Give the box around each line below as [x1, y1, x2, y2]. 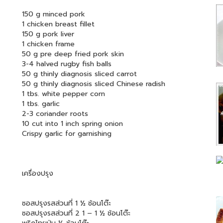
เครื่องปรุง [22, 168, 53, 179]
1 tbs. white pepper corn [22, 88, 105, 99]
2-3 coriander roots [22, 108, 88, 119]
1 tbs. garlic [22, 98, 60, 109]
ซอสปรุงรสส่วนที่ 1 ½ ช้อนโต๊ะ [22, 198, 111, 209]
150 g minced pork [22, 8, 85, 19]
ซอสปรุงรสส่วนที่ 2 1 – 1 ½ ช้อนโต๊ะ [22, 208, 130, 219]
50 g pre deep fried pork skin [22, 48, 124, 59]
